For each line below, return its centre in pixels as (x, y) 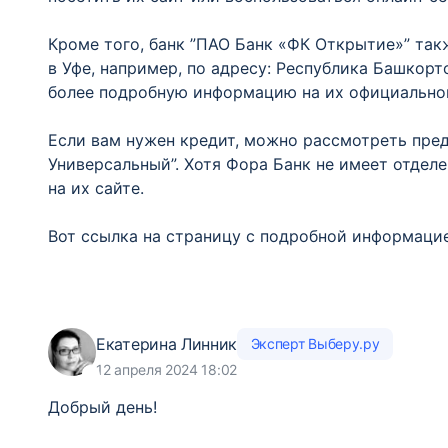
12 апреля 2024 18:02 (166, 369)
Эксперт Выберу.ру (315, 343)
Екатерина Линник (167, 343)
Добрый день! (102, 407)
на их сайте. (96, 188)
